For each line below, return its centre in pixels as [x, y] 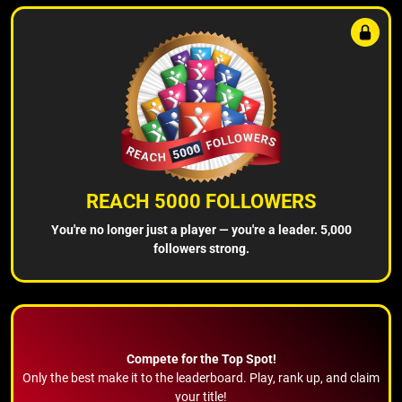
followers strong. [201, 248]
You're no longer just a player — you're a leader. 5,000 [201, 229]
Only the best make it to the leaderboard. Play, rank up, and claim [201, 377]
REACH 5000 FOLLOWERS [201, 201]
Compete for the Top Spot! [201, 358]
